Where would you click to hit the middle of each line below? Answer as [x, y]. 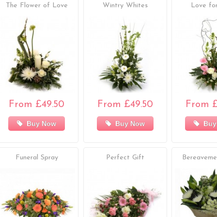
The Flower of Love [37, 6]
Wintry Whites [125, 6]
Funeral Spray [37, 157]
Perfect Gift [125, 157]
